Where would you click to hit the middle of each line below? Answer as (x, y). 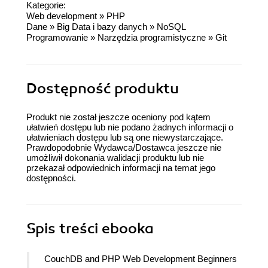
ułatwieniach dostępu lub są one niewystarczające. (125, 138)
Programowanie (57, 38)
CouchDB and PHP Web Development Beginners (141, 259)
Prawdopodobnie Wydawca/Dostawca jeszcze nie (124, 148)
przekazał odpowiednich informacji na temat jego (121, 168)
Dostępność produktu (103, 89)
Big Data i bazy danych (102, 27)
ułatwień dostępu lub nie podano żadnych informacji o (130, 127)
